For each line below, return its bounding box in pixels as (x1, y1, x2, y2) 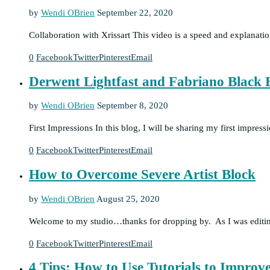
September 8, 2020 (97, 101, 168, 111)
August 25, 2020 (96, 193, 160, 204)
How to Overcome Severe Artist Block (29, 166, 256, 182)
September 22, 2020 (97, 7, 173, 17)
